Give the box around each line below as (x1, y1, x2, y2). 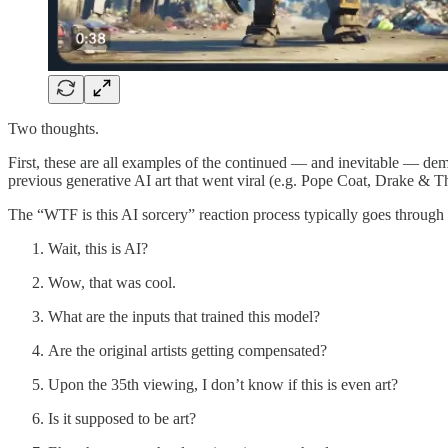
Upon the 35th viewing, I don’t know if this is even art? (48, 375, 398, 393)
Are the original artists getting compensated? (48, 341, 327, 359)
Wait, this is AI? (48, 239, 148, 257)
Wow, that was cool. (48, 273, 176, 291)
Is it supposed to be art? (48, 409, 196, 427)
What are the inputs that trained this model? (48, 307, 320, 325)
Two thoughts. (8, 119, 99, 137)
